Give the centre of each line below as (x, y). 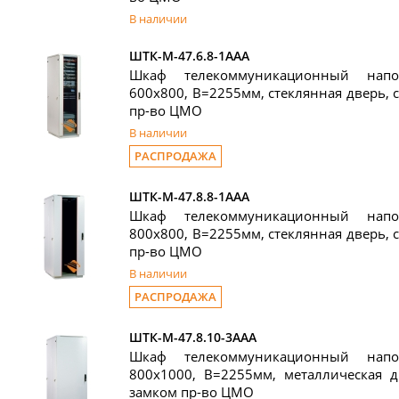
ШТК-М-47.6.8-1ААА (189, 56)
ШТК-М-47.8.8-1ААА (189, 196)
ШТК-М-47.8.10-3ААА (193, 337)
